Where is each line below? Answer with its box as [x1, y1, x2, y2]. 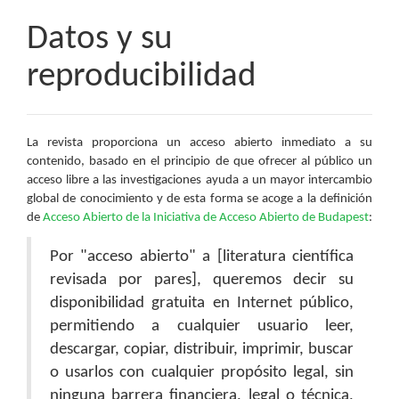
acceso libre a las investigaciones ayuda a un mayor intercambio [27, 174, 372, 187]
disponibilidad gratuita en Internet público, [50, 295, 354, 312]
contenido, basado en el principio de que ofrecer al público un [27, 155, 372, 168]
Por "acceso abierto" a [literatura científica [50, 248, 354, 265]
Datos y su [27, 22, 172, 57]
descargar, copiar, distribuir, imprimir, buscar [50, 341, 354, 358]
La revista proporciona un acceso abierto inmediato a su [27, 136, 372, 150]
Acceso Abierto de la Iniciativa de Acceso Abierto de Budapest [43, 211, 369, 224]
